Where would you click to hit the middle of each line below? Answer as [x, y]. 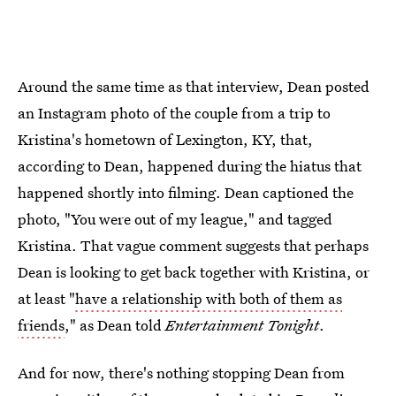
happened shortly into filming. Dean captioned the [186, 192]
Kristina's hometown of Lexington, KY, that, [165, 139]
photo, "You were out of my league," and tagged [175, 219]
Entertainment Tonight [242, 325]
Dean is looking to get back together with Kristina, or [194, 272]
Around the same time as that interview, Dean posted [194, 86]
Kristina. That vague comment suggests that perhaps [193, 245]
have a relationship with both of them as [209, 298]
